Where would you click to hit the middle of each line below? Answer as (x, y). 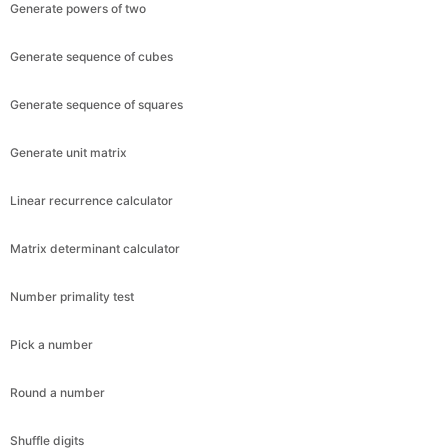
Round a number (57, 392)
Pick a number (51, 344)
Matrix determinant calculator (95, 248)
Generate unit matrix (68, 152)
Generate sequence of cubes (91, 56)
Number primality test (72, 296)
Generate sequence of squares (96, 104)
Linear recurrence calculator (91, 200)
